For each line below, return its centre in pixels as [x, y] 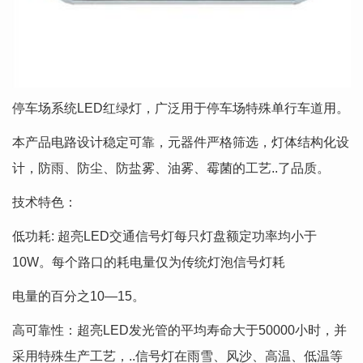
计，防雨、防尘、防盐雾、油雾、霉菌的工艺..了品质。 [171, 168]
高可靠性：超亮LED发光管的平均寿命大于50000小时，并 [179, 330]
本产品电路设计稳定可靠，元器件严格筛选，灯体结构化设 [181, 142]
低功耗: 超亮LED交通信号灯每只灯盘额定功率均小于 [164, 236]
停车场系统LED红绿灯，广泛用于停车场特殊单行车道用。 [181, 108]
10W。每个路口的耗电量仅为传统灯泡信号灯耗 [149, 262]
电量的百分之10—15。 [79, 296]
